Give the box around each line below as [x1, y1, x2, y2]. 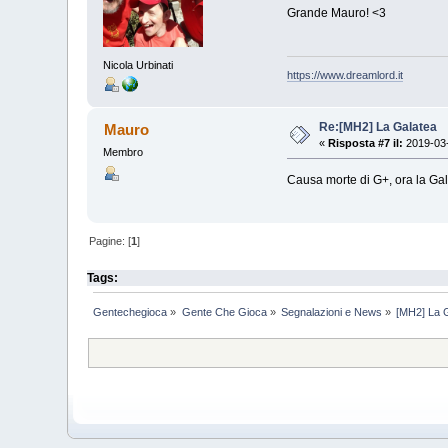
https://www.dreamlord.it [286, 68, 403, 81]
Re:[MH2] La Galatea [319, 119, 438, 134]
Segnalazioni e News [281, 306, 383, 318]
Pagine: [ [89, 235, 132, 248]
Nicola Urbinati [103, 58, 174, 71]
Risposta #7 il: [328, 136, 404, 149]
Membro [103, 145, 144, 158]
